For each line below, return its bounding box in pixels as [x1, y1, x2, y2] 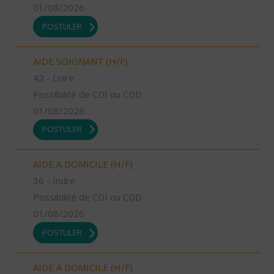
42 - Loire [33, 71, 74, 84]
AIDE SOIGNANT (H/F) [33, 54, 128, 67]
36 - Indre [33, 174, 75, 187]
